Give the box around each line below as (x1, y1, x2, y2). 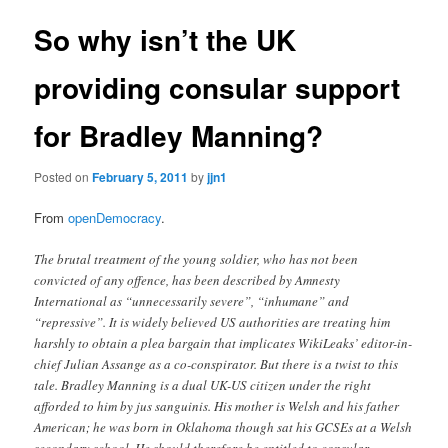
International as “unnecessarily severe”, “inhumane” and (34, 292, 350, 311)
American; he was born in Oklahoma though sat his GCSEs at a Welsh (34, 418, 413, 437)
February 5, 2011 (92, 168, 189, 187)
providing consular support (34, 66, 401, 108)
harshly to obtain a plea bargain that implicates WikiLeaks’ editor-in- (34, 334, 413, 353)
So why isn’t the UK (34, 18, 297, 60)
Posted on (34, 168, 93, 186)
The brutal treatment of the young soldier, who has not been (34, 250, 359, 269)
